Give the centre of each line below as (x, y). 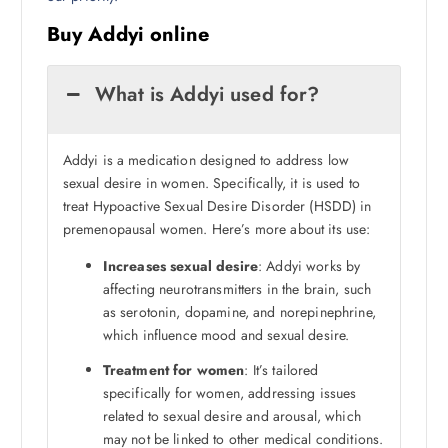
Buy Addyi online (127, 34)
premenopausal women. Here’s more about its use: (216, 228)
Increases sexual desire (180, 266)
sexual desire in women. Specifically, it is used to (211, 182)
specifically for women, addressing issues (229, 393)
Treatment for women (173, 370)
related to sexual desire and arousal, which (231, 416)
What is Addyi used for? (207, 94)
